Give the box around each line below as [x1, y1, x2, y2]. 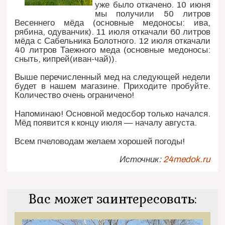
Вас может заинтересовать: [29, 191, 196, 207]
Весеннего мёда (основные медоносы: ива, [15, 18, 210, 28]
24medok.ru [163, 155, 210, 165]
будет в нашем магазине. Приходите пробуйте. [15, 81, 210, 91]
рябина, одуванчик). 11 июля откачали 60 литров [15, 27, 210, 37]
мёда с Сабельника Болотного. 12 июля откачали [15, 36, 210, 46]
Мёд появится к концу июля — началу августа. [15, 118, 197, 128]
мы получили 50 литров [95, 9, 210, 19]
